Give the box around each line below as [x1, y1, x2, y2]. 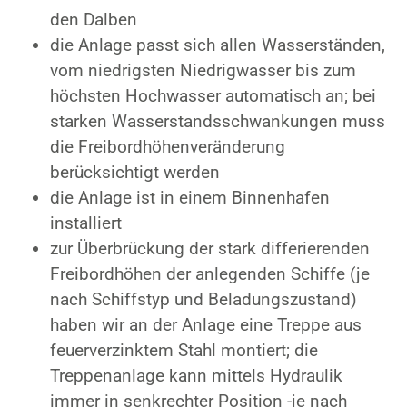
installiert [50, 213, 122, 233]
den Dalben [50, 9, 137, 30]
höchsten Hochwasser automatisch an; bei [50, 85, 376, 106]
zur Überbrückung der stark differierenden [50, 238, 370, 259]
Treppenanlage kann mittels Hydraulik [50, 365, 342, 386]
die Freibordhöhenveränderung [50, 136, 285, 157]
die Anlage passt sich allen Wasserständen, [50, 35, 385, 55]
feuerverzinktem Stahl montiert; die [50, 340, 318, 361]
